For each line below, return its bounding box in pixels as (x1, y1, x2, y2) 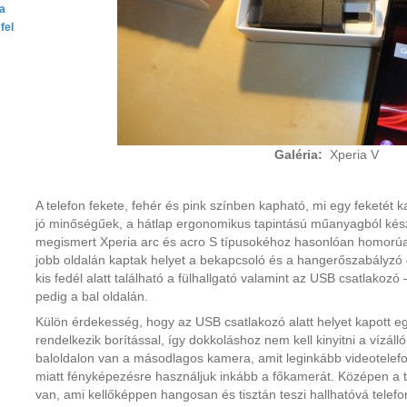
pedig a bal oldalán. (35, 289, 148, 303)
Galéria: (273, 147, 323, 162)
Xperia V (322, 147, 379, 162)
